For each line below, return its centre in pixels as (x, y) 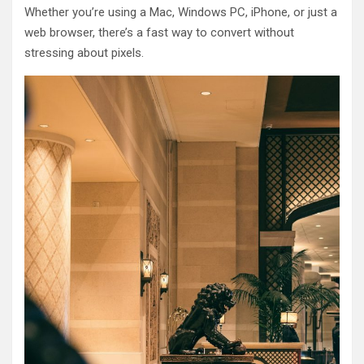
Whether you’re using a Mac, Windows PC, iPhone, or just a (181, 12)
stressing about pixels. (84, 52)
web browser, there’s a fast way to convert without (159, 32)
